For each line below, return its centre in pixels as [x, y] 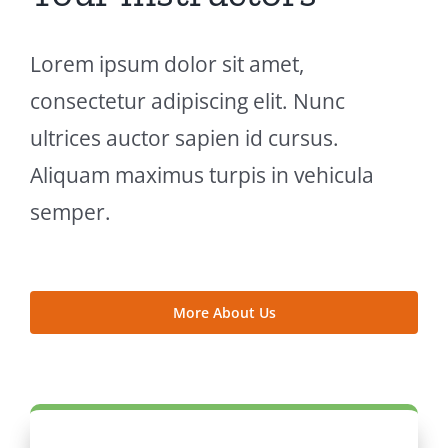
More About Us [224, 312]
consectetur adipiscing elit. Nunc [187, 100]
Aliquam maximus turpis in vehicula [201, 174]
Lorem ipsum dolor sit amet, [166, 63]
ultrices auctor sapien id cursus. [184, 137]
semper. [70, 211]
